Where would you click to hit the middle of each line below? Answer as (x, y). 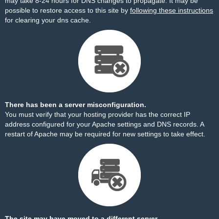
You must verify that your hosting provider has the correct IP (98, 114)
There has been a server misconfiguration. (76, 105)
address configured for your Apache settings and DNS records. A (104, 124)
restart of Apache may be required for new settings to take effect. (105, 134)
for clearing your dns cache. (48, 20)
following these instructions (172, 10)
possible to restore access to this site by (67, 10)
